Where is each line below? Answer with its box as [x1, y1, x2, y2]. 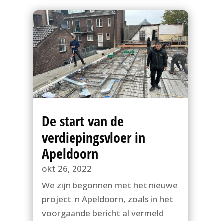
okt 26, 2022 [41, 162, 92, 174]
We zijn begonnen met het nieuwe [41, 179, 178, 191]
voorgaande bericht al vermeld [41, 207, 164, 219]
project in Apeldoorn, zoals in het [41, 193, 173, 205]
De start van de [41, 111, 124, 130]
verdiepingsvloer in [41, 127, 145, 147]
